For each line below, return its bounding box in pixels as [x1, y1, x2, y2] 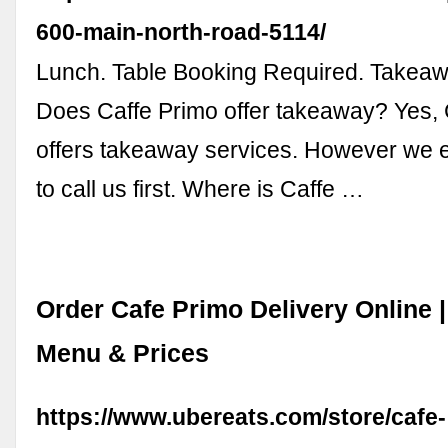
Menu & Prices [36, 339, 210, 367]
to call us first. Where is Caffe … [36, 175, 365, 202]
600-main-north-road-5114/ [36, 18, 327, 45]
